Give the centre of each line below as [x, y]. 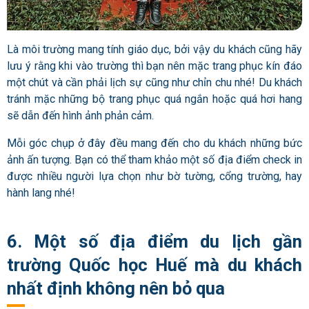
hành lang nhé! [41, 192]
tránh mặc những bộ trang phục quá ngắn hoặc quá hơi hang [154, 99]
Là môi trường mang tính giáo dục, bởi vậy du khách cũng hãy [154, 49]
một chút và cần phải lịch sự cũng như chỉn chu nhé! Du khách [154, 82]
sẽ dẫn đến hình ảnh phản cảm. [80, 115]
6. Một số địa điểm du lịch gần [154, 242]
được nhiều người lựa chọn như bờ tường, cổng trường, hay [154, 176]
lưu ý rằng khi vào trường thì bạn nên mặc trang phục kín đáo [154, 66]
